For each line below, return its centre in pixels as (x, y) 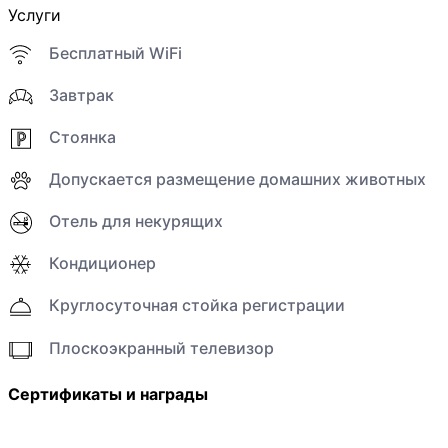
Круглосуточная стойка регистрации (196, 305)
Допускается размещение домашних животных (237, 178)
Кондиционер (102, 263)
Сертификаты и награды (107, 393)
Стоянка (82, 136)
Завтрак (81, 94)
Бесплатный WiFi (115, 52)
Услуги (34, 14)
